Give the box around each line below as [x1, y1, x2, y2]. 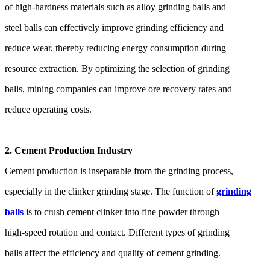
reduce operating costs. [5, 104, 92, 115]
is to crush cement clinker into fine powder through [24, 207, 219, 218]
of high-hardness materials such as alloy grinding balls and [5, 2, 226, 13]
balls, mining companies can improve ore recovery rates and [5, 84, 232, 95]
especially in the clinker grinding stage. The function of [5, 186, 216, 197]
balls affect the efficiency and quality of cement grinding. [5, 248, 221, 259]
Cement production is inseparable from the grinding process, [5, 166, 233, 177]
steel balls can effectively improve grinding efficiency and [5, 22, 224, 33]
